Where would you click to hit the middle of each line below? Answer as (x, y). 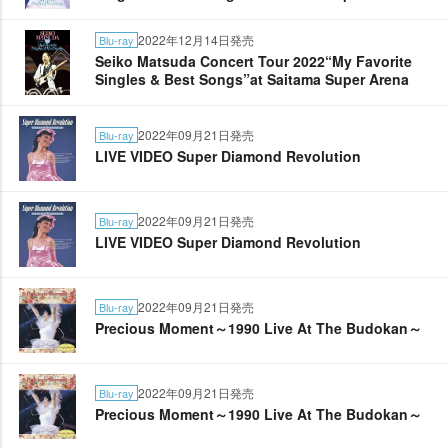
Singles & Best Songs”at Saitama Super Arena (252, 79)
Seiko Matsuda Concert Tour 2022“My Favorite (253, 61)
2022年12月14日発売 (196, 39)
